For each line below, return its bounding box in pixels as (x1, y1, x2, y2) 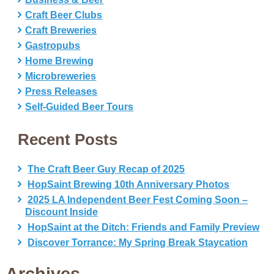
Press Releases (25, 86, 98, 97)
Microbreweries (25, 71, 97, 81)
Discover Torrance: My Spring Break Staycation (28, 237, 248, 248)
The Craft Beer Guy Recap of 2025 (28, 164, 185, 174)
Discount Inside (25, 207, 98, 217)
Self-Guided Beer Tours (25, 102, 134, 112)
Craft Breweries (25, 25, 97, 35)
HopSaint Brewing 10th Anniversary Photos (28, 179, 230, 190)
